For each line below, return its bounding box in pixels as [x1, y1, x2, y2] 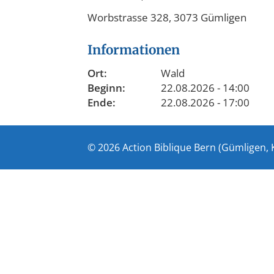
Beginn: [87, 81, 125, 95]
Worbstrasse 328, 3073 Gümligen [87, 10, 246, 25]
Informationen [87, 42, 180, 59]
